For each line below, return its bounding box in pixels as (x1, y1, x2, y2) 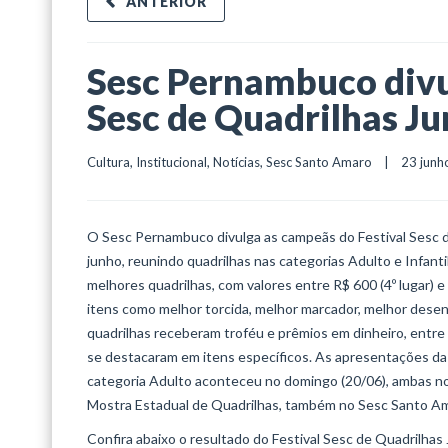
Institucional (136, 154, 207, 170)
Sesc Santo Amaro (266, 154, 372, 170)
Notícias (213, 154, 260, 170)
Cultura (87, 154, 130, 170)
